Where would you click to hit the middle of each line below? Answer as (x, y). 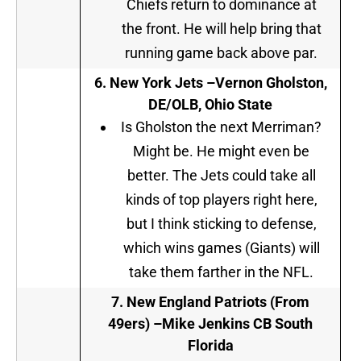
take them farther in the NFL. (221, 272)
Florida (210, 346)
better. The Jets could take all (221, 176)
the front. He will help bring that (221, 29)
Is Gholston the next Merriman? (221, 127)
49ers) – (135, 324)
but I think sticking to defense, (221, 224)
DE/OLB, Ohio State (210, 105)
